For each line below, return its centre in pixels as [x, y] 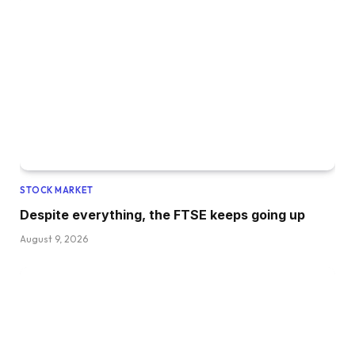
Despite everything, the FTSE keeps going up [162, 214]
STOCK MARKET [57, 190]
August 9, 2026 [54, 239]
